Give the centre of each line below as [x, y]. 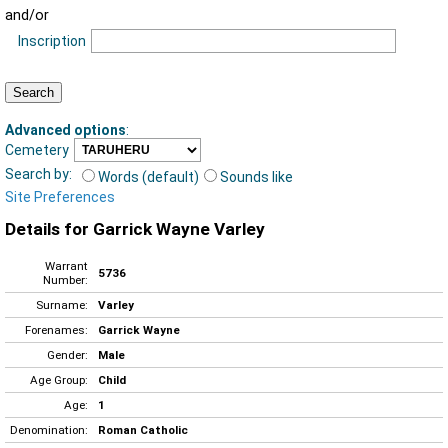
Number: [65, 279]
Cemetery [37, 149]
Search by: [38, 173]
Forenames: [56, 329]
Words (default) [148, 176]
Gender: [67, 354]
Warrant [66, 265]
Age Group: [59, 379]
